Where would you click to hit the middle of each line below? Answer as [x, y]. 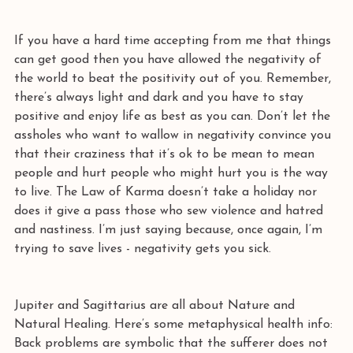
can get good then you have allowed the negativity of [170, 60]
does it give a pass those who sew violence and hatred [171, 211]
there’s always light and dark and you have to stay [161, 98]
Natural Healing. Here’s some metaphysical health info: [175, 325]
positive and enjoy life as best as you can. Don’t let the [174, 117]
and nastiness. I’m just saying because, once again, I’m [170, 230]
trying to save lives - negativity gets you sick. [145, 249]
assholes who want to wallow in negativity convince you [175, 136]
